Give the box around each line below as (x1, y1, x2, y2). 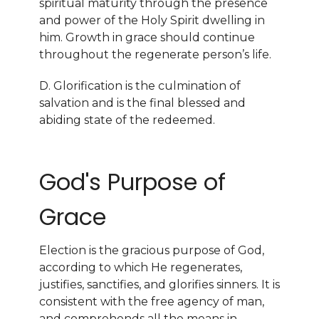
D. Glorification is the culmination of (39, 78, 241, 93)
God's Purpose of (39, 165, 226, 198)
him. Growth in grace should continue (39, 30, 255, 44)
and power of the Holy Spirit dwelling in (39, 13, 265, 27)
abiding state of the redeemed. (39, 113, 215, 127)
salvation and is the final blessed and (39, 95, 246, 110)
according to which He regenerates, (39, 261, 242, 275)
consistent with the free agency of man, (39, 295, 264, 309)
